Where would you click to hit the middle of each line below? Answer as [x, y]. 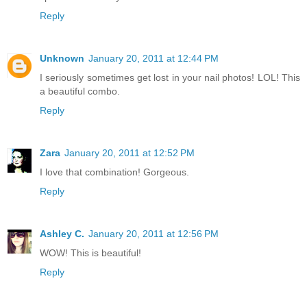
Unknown [62, 58]
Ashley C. [62, 233]
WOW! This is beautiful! [90, 253]
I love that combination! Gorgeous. [114, 172]
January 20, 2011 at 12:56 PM [153, 233]
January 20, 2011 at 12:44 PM [153, 58]
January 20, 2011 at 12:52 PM [130, 152]
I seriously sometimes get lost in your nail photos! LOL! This [170, 77]
